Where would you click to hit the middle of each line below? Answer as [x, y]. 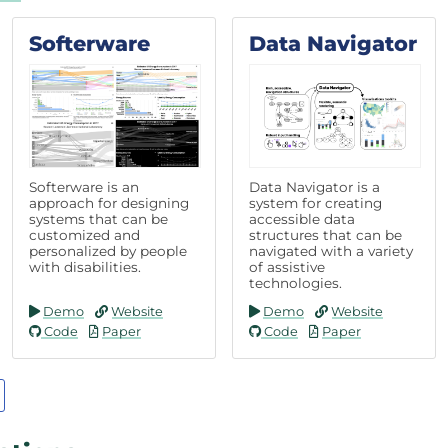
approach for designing [109, 202]
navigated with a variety [331, 250]
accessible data [302, 218]
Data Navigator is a [314, 186]
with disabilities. [85, 266]
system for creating [315, 202]
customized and [84, 234]
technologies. [295, 282]
